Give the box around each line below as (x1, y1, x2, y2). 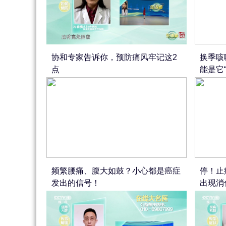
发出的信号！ (51, 179, 100, 187)
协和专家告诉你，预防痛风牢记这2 (51, 53, 177, 62)
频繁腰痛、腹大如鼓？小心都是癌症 (51, 166, 181, 175)
